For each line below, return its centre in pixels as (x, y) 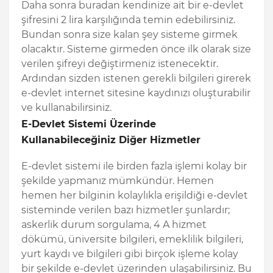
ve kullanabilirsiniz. (66, 107)
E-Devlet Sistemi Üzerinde (89, 124)
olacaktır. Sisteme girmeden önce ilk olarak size (136, 49)
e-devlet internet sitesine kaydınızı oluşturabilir (136, 93)
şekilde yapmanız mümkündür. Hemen (118, 180)
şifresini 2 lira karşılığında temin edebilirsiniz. (128, 19)
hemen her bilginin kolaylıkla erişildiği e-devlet (135, 195)
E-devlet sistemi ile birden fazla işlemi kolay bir (134, 166)
